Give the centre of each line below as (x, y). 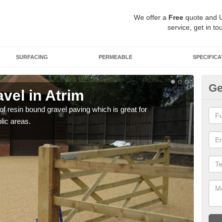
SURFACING (32, 57)
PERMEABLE (115, 57)
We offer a (151, 17)
